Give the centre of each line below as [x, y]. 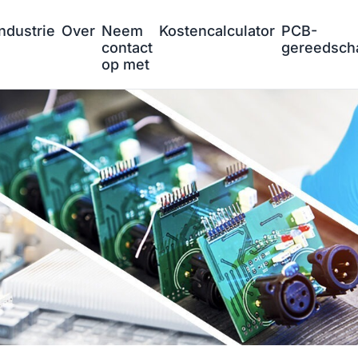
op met [125, 64]
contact [127, 48]
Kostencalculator [217, 31]
